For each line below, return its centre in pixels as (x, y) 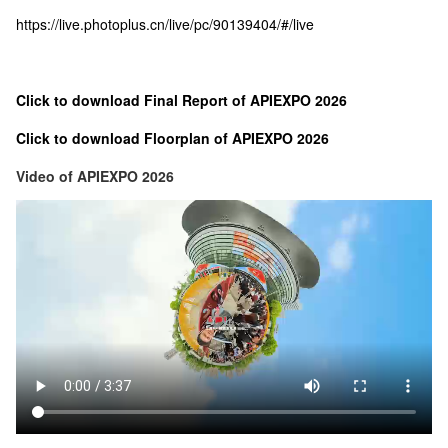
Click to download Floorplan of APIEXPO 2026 (172, 137)
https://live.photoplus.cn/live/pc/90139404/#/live (165, 23)
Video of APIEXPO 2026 (95, 175)
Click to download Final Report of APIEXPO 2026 (181, 99)
